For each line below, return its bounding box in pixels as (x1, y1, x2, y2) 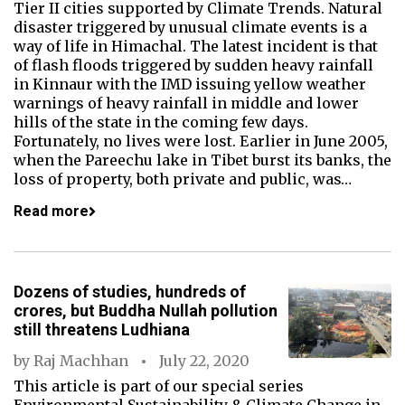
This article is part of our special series (14, 377, 304, 395)
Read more (14, 202, 89, 220)
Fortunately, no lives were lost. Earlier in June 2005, (14, 132, 388, 150)
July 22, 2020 (159, 352, 250, 370)
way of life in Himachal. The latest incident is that (14, 37, 378, 55)
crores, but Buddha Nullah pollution (14, 301, 278, 320)
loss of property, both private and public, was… (14, 170, 352, 188)
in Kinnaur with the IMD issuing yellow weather (14, 75, 366, 93)
